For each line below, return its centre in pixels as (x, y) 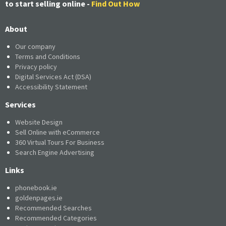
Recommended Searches (53, 208)
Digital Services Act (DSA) (53, 76)
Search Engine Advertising (55, 152)
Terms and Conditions (48, 56)
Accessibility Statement (51, 87)
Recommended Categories (56, 218)
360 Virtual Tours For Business (60, 142)
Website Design (39, 122)
